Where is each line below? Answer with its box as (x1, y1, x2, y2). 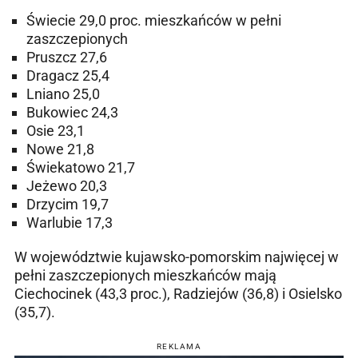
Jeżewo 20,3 (26, 177, 107, 195)
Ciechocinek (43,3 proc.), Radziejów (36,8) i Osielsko (14, 285, 342, 303)
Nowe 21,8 (26, 141, 94, 158)
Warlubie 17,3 (26, 214, 113, 232)
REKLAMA (156, 342, 202, 352)
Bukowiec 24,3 (26, 104, 118, 121)
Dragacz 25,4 (26, 67, 109, 85)
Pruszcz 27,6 (26, 49, 107, 66)
